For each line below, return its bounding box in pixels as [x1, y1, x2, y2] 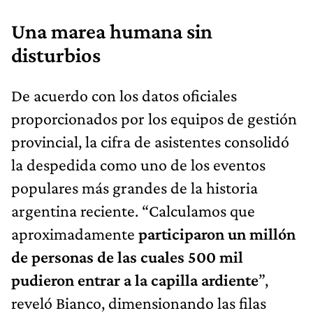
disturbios [11, 43, 101, 67]
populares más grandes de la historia [11, 177, 258, 197]
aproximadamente [11, 224, 138, 243]
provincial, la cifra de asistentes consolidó [11, 131, 289, 151]
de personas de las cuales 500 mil [11, 247, 243, 266]
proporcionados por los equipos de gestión [11, 108, 297, 128]
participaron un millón [138, 224, 296, 243]
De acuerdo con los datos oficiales [11, 85, 237, 105]
